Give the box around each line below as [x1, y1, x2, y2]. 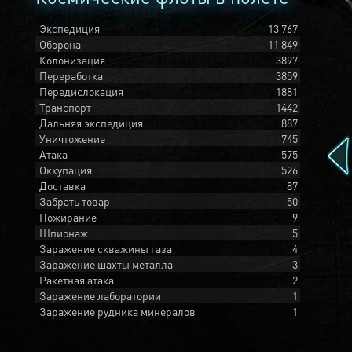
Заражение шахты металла [39, 257, 173, 271]
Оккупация [39, 163, 92, 177]
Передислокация [39, 84, 123, 98]
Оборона [39, 37, 81, 51]
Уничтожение [39, 131, 105, 145]
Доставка [39, 178, 86, 192]
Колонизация [39, 53, 105, 67]
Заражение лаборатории [39, 288, 161, 302]
